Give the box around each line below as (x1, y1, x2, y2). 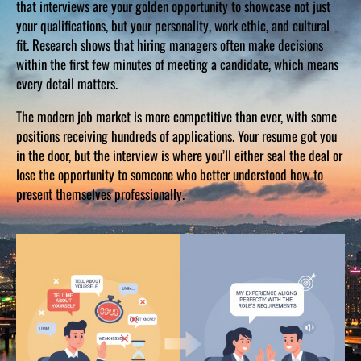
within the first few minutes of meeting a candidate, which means (16, 54, 338, 75)
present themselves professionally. (16, 184, 185, 205)
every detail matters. (16, 73, 118, 94)
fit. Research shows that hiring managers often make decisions (16, 35, 323, 56)
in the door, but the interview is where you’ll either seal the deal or (16, 145, 342, 166)
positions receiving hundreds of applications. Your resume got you (16, 126, 337, 147)
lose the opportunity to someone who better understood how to (16, 164, 323, 185)
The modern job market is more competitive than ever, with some (16, 106, 337, 127)
